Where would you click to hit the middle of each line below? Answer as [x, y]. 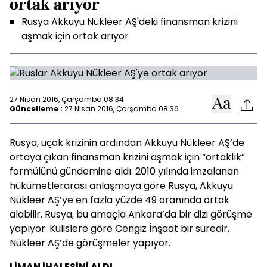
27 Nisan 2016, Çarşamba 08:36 [122, 108]
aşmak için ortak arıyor [75, 36]
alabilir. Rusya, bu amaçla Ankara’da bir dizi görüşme [131, 214]
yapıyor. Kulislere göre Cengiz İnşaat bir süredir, [119, 229]
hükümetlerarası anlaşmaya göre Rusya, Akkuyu [121, 186]
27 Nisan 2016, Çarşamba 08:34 [67, 99]
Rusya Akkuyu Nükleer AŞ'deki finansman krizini [130, 22]
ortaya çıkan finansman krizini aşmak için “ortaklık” [127, 157]
